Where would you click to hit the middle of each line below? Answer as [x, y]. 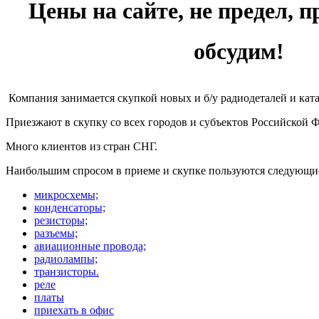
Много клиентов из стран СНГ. [82, 146]
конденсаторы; [70, 207]
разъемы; [56, 233]
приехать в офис [74, 310]
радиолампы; [66, 258]
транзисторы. [67, 271]
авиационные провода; [90, 246]
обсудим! [145, 51]
